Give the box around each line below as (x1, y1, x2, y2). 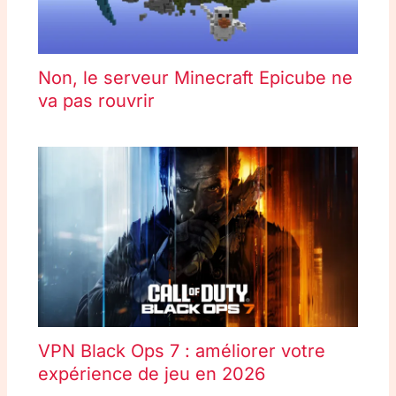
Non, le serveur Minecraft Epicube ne (37, 66, 353, 88)
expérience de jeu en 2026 (37, 363, 265, 385)
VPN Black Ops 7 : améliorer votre (37, 340, 325, 362)
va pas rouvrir (37, 89, 155, 111)
